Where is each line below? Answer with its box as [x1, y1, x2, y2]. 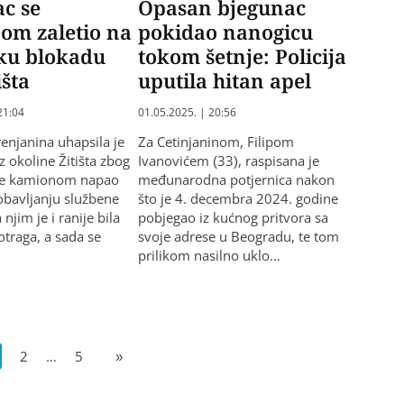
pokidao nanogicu [137, 18, 313, 46]
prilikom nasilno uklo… [137, 246, 280, 265]
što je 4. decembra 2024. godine [137, 189, 338, 208]
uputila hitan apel [137, 67, 311, 95]
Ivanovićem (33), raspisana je [137, 151, 319, 170]
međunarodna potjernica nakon [137, 170, 335, 189]
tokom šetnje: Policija [137, 42, 346, 70]
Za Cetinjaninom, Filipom [137, 133, 294, 151]
